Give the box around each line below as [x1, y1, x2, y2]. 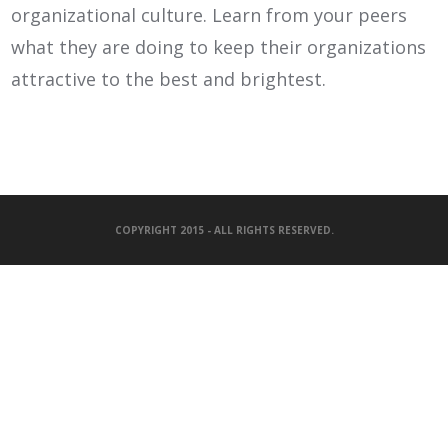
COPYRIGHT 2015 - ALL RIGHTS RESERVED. [114, 223, 334, 237]
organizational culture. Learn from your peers [11, 3, 408, 27]
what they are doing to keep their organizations [11, 35, 427, 59]
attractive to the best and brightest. [11, 67, 327, 91]
